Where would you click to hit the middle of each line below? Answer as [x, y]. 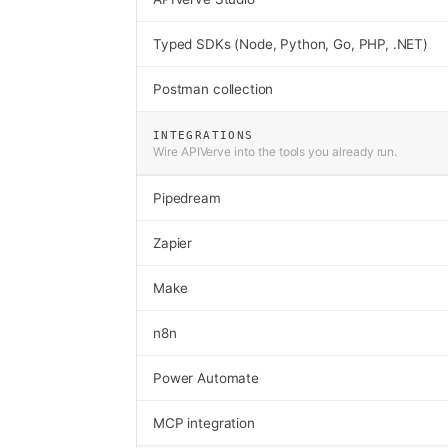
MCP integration [204, 423]
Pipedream [187, 198]
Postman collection [213, 89]
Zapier [173, 243]
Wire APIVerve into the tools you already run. [275, 151]
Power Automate [206, 378]
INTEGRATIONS [203, 135]
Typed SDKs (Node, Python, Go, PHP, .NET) [290, 44]
